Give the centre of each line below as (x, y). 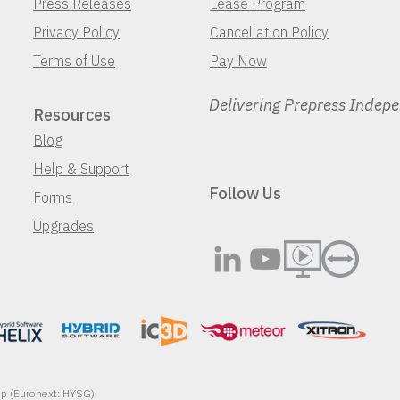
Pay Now (238, 61)
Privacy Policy (76, 32)
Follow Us (245, 193)
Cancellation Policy (269, 32)
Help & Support (81, 169)
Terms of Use (74, 61)
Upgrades (63, 226)
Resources (72, 115)
